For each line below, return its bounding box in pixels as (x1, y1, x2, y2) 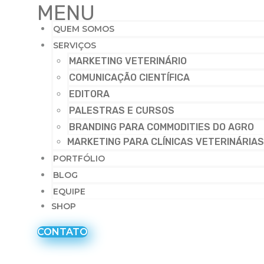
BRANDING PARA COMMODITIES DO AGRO (69, 121, 254, 133)
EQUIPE (53, 186, 85, 197)
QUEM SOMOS (53, 24, 114, 35)
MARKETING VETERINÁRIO (69, 55, 187, 67)
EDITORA (69, 88, 110, 100)
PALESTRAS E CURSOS (69, 105, 174, 117)
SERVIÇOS (53, 40, 96, 51)
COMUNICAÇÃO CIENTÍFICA (69, 72, 190, 84)
